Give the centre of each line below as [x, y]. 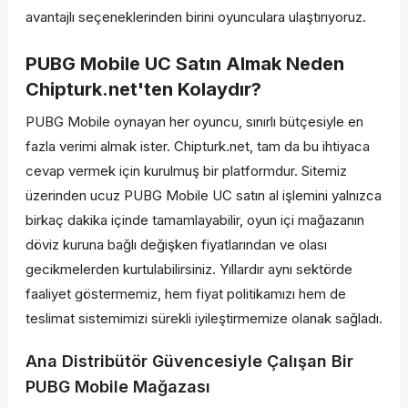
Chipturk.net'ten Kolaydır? [143, 89]
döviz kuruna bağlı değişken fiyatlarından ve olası [176, 245]
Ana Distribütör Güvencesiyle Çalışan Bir [189, 361]
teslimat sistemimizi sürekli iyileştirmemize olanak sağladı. [204, 318]
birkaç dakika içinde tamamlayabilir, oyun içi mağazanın [195, 220]
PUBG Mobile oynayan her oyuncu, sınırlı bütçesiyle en [194, 122]
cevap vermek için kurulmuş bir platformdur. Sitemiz [186, 171]
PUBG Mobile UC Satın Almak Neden [185, 64]
